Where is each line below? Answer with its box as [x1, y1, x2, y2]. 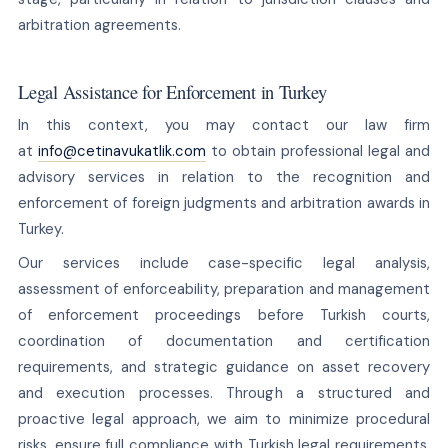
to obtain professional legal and [206, 140, 431, 161]
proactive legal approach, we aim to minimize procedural [17, 408, 431, 429]
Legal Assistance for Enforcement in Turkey [17, 78, 327, 104]
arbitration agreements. [17, 14, 181, 35]
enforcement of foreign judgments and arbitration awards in [17, 192, 431, 213]
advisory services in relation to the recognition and [17, 166, 431, 187]
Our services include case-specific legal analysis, [17, 252, 431, 273]
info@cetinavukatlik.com [38, 140, 206, 161]
